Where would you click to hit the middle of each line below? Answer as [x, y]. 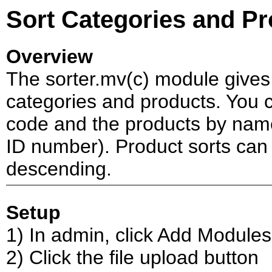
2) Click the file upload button [132, 257]
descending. [59, 169]
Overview [49, 56]
